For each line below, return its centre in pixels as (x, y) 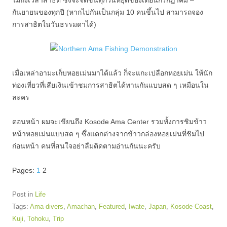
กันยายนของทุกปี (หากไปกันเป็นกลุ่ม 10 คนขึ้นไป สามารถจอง (108, 12)
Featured (112, 206)
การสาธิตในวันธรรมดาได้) (54, 24)
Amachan (81, 206)
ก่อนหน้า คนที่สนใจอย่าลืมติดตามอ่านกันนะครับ (86, 146)
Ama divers (47, 206)
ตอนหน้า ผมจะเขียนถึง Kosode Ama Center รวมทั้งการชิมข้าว (109, 122)
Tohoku (38, 219)
